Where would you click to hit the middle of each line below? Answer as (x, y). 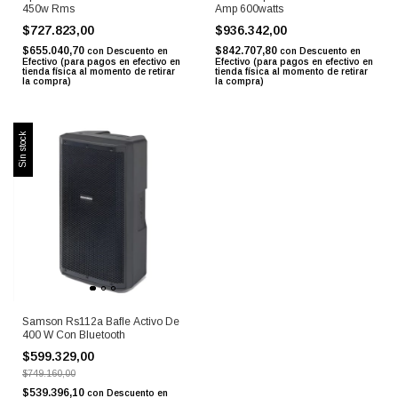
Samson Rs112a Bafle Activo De (101, 322)
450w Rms (48, 8)
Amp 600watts (249, 8)
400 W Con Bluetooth (74, 335)
